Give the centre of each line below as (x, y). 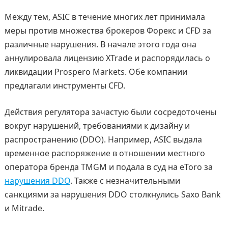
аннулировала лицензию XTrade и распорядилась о (107, 58)
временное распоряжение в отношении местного (105, 153)
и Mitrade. (24, 208)
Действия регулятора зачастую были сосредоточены (110, 112)
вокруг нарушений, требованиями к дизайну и (97, 125)
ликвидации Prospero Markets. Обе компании (96, 72)
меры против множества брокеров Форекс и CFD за (108, 30)
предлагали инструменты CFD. (65, 85)
